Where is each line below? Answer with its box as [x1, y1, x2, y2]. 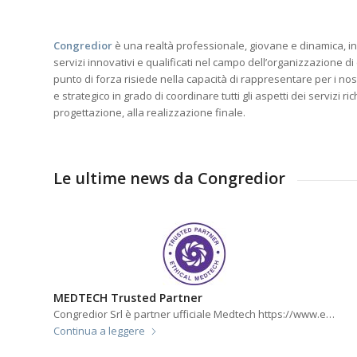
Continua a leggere [53, 337, 145, 352]
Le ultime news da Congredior [53, 181, 285, 203]
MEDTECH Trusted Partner [53, 304, 202, 320]
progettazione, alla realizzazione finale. [53, 119, 245, 134]
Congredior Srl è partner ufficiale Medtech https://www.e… [53, 320, 335, 335]
